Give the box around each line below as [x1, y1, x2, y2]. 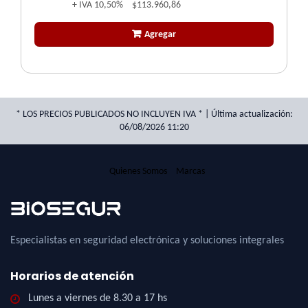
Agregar [144, 29, 176, 40]
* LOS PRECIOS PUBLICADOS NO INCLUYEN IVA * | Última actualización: [15, 109, 293, 120]
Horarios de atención [10, 267, 134, 284]
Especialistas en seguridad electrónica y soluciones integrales [10, 234, 284, 246]
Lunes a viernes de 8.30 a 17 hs [28, 292, 167, 304]
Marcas [175, 166, 205, 177]
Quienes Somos [109, 166, 167, 177]
